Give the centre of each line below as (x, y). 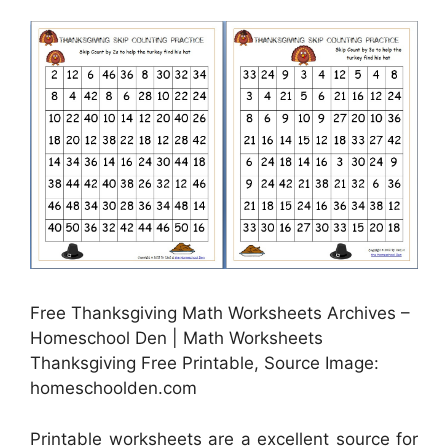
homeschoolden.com (113, 388)
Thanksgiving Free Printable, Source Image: (204, 363)
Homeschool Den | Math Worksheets (176, 338)
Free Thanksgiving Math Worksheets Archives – (220, 313)
